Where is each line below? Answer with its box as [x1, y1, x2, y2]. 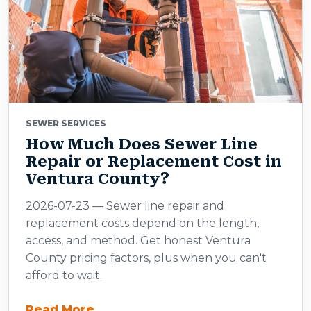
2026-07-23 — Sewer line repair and [26, 199, 224, 212]
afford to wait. [26, 269, 102, 282]
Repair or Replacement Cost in [26, 153, 282, 170]
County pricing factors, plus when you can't [26, 251, 267, 264]
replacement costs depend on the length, [26, 217, 259, 230]
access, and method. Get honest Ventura [26, 234, 251, 247]
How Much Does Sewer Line [26, 135, 258, 153]
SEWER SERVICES [26, 118, 106, 128]
